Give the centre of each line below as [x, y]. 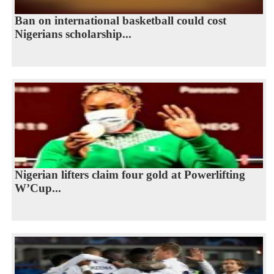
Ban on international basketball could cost [120, 21]
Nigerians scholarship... [73, 34]
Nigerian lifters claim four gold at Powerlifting [130, 175]
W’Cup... [38, 188]
